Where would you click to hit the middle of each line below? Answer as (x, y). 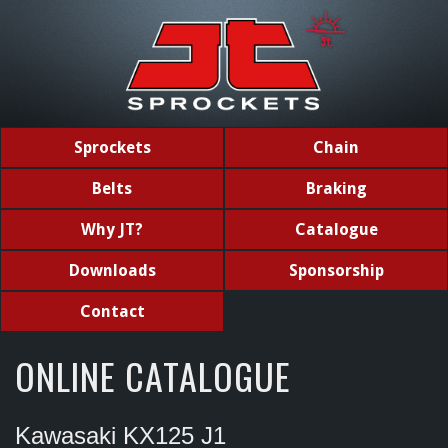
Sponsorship (336, 271)
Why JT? (112, 230)
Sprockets (112, 148)
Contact (112, 312)
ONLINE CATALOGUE (153, 376)
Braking (336, 189)
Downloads (112, 271)
